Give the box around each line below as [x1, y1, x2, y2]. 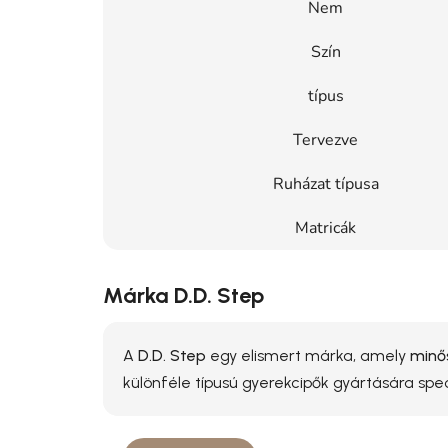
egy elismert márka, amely [206, 345, 410, 365]
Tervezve [293, 128, 358, 151]
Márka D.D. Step [103, 281, 264, 309]
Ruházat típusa [272, 172, 379, 195]
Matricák [295, 216, 356, 239]
